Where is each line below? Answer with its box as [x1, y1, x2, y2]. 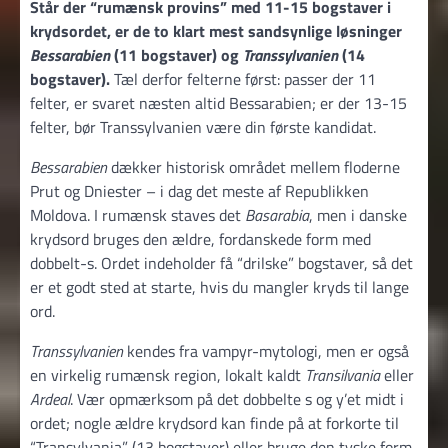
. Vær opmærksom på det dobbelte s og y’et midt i [70, 386, 404, 411]
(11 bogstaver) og [110, 42, 243, 67]
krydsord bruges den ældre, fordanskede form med [30, 226, 371, 251]
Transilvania [305, 362, 380, 387]
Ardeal [30, 386, 70, 411]
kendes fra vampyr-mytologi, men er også [123, 338, 409, 363]
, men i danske [309, 202, 407, 227]
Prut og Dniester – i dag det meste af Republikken [30, 178, 369, 203]
